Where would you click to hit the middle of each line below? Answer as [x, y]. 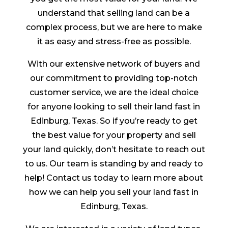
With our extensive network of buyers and [114, 64]
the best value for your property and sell [114, 135]
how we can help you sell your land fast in [114, 192]
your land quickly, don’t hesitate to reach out [114, 150]
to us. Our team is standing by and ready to [114, 164]
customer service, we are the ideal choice [114, 93]
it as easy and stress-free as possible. [114, 42]
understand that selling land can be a [114, 13]
